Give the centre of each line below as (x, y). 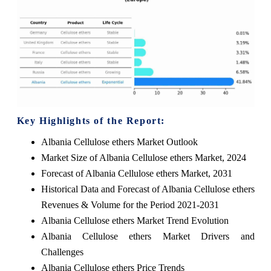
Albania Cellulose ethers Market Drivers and (148, 236)
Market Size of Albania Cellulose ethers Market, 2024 (143, 157)
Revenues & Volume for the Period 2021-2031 (130, 204)
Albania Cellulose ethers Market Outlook (119, 142)
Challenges (62, 252)
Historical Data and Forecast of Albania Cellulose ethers (148, 189)
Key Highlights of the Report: (91, 120)
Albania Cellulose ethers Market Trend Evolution (135, 220)
